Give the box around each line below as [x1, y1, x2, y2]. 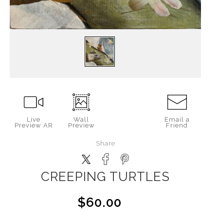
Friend [166, 122, 188, 129]
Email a [164, 116, 190, 123]
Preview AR [14, 122, 53, 129]
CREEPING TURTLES [41, 169, 170, 184]
